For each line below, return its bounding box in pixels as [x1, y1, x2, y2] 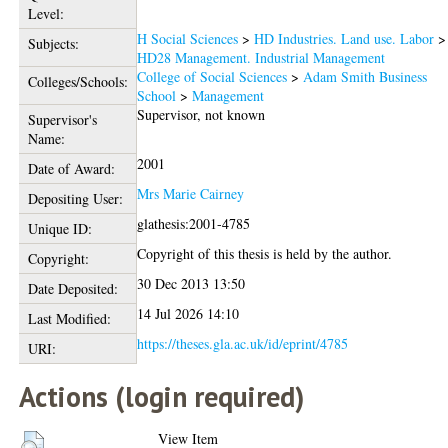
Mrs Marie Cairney [137, 183, 245, 203]
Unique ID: [27, 218, 92, 238]
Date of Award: [27, 158, 115, 178]
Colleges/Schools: [27, 71, 128, 91]
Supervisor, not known [137, 104, 266, 124]
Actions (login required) [19, 377, 305, 415]
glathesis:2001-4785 [137, 213, 251, 233]
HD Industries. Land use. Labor [254, 28, 435, 48]
